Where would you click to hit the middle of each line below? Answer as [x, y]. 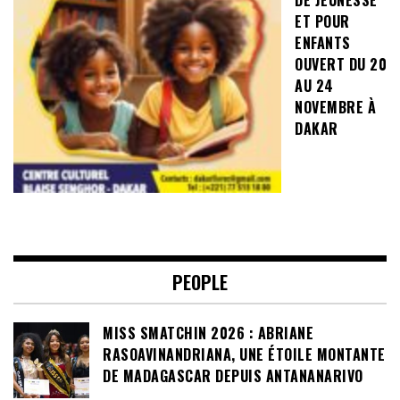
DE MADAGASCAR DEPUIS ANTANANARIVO [233, 375]
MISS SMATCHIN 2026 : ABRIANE [208, 333]
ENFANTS [323, 42]
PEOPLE [200, 282]
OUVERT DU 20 [341, 64]
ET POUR [322, 21]
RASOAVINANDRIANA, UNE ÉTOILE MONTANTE [244, 354]
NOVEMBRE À [335, 107]
